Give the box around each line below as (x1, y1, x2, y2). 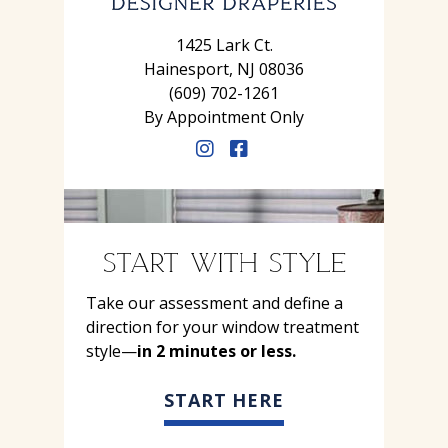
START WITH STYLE (102, 242, 346, 279)
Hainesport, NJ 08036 (144, 57, 304, 80)
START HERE (163, 387, 285, 412)
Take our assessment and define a (86, 291, 343, 314)
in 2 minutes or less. (137, 339, 296, 362)
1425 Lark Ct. (175, 33, 273, 56)
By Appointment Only (144, 105, 304, 128)
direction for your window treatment (86, 315, 359, 338)
